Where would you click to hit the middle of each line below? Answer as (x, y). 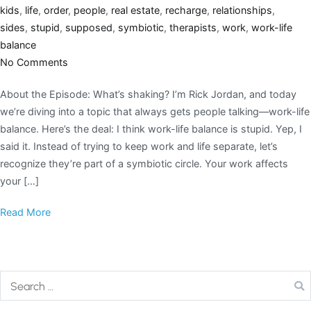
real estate (135, 10)
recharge (186, 10)
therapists (193, 27)
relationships (242, 10)
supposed (89, 27)
